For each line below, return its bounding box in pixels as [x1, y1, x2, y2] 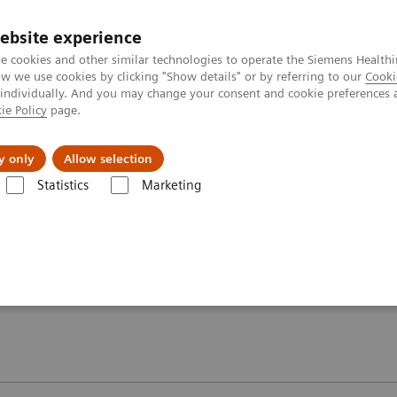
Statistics [36, 177, 89, 193]
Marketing [141, 177, 201, 193]
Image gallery [290, 164, 364, 179]
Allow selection [64, 152, 152, 166]
